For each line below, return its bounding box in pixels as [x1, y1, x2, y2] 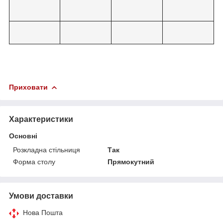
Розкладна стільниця [13, 145, 80, 154]
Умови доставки [9, 191, 73, 200]
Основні [9, 131, 37, 140]
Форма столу [13, 157, 55, 166]
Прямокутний [108, 157, 155, 166]
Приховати [9, 83, 48, 91]
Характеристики [9, 114, 73, 123]
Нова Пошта [23, 208, 63, 217]
